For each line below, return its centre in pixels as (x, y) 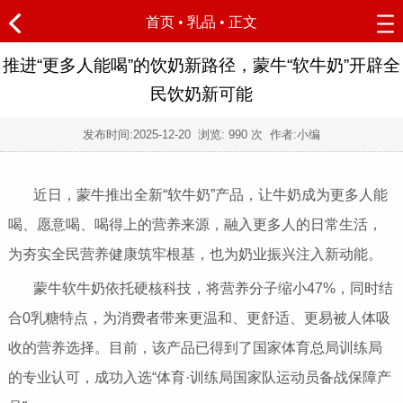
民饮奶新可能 (201, 94)
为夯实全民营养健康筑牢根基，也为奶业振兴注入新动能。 (195, 255)
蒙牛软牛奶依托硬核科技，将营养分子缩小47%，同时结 (213, 289)
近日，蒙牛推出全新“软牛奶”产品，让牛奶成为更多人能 (210, 195)
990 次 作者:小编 (274, 134)
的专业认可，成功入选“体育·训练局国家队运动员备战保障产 (199, 378)
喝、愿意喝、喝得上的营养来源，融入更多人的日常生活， (195, 225)
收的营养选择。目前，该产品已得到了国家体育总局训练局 (195, 348)
